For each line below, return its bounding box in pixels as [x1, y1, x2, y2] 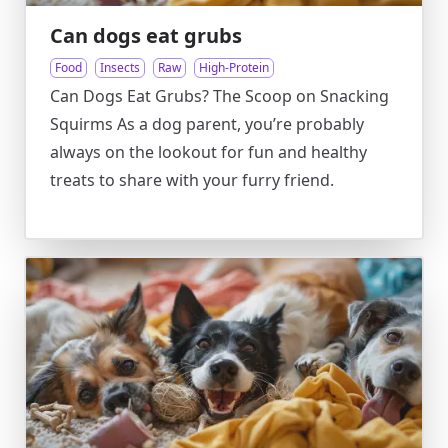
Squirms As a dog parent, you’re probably [50, 113, 364, 135]
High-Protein [199, 59, 269, 76]
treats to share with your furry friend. [50, 169, 334, 191]
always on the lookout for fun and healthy [50, 141, 367, 163]
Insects [100, 59, 140, 76]
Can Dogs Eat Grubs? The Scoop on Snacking [50, 85, 389, 107]
